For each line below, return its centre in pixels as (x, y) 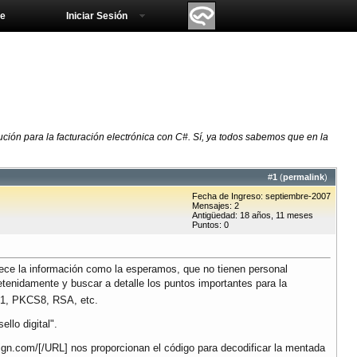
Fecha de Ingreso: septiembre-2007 (261, 196)
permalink (304, 177)
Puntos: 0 (210, 225)
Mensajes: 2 (216, 206)
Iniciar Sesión (97, 16)
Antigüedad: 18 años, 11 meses (253, 216)
